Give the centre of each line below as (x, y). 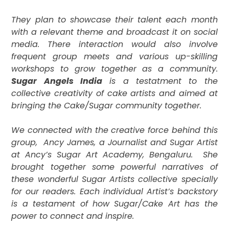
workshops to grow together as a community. (114, 69)
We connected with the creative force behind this (114, 130)
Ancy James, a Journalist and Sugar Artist (131, 143)
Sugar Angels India (57, 81)
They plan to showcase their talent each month (114, 20)
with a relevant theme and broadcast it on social (114, 32)
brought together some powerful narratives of (114, 167)
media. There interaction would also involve (114, 44)
